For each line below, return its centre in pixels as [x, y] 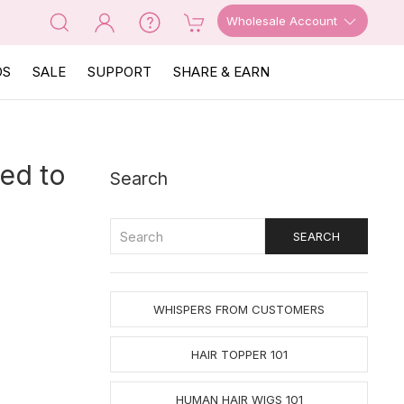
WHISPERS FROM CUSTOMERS [239, 309]
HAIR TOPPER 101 [239, 354]
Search [139, 179]
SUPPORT [119, 72]
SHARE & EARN [221, 72]
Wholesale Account [284, 20]
